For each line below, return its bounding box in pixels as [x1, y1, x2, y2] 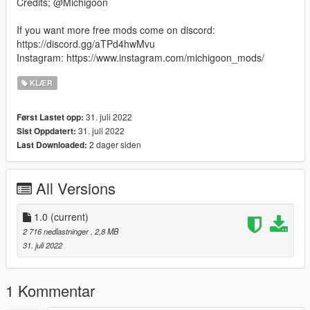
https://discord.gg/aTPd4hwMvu [17, 37, 155, 51]
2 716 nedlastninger [23, 226, 91, 237]
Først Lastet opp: [17, 111, 84, 124]
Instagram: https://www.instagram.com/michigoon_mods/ [17, 51, 264, 65]
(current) [51, 210, 89, 224]
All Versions [36, 177, 116, 199]
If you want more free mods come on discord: [17, 23, 215, 37]
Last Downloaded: [17, 139, 87, 152]
